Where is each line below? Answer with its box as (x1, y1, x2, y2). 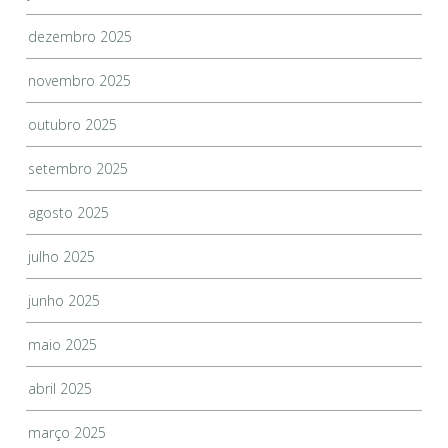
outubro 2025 (28, 115, 118, 135)
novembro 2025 (28, 71, 132, 91)
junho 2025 (28, 291, 101, 311)
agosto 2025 (28, 203, 110, 223)
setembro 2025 (28, 159, 129, 179)
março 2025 (28, 423, 107, 443)
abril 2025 (28, 379, 93, 399)
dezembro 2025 (28, 27, 133, 47)
